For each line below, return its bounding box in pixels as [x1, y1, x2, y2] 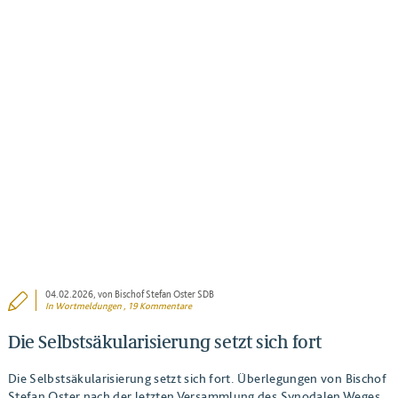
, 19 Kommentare [122, 299, 193, 312]
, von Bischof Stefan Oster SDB [93, 288, 215, 300]
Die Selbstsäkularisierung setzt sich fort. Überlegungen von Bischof [7, 370, 387, 386]
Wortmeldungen [55, 299, 123, 312]
